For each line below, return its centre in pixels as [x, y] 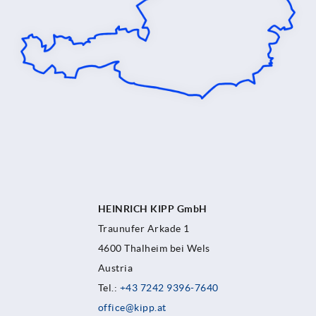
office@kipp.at [132, 308]
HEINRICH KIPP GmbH [152, 209]
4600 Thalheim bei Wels [154, 249]
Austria [116, 268]
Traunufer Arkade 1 [144, 229]
